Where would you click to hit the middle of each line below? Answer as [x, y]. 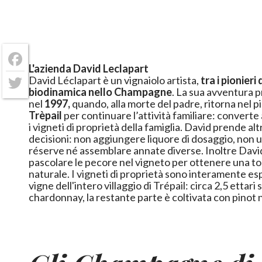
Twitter [23, 92]
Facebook [29, 68]
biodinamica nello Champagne [101, 92]
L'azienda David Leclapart [89, 68]
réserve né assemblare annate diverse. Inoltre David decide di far [117, 150]
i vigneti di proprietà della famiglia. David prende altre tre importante [107, 127]
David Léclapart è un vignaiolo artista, [115, 80]
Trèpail [46, 115]
